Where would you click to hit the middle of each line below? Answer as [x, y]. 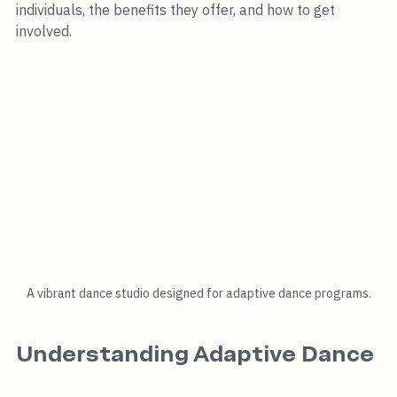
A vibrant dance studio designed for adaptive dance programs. [198, 293]
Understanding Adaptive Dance [195, 354]
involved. [44, 31]
